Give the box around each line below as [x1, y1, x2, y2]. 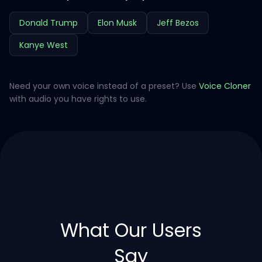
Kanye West [19, 39, 68, 51]
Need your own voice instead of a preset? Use [9, 80, 199, 92]
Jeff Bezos [157, 17, 199, 29]
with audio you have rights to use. [9, 93, 147, 105]
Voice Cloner [199, 80, 251, 92]
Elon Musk [98, 17, 137, 29]
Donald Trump [19, 17, 78, 29]
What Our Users [60, 217, 202, 244]
